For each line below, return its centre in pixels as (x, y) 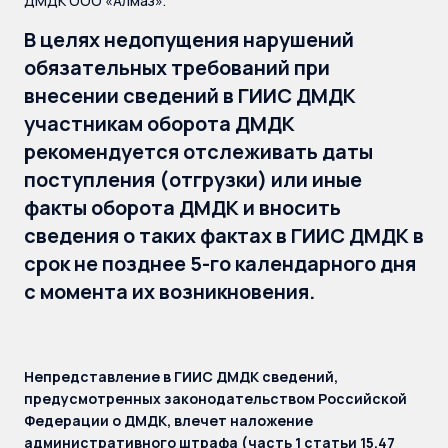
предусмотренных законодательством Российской (215, 398)
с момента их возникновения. (169, 291)
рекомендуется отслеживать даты (198, 151)
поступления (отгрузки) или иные (193, 179)
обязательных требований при (177, 67)
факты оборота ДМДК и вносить (182, 207)
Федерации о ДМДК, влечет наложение (168, 420)
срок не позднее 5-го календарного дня (220, 263)
